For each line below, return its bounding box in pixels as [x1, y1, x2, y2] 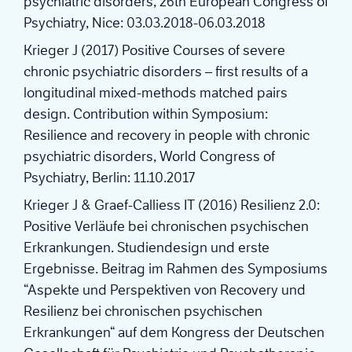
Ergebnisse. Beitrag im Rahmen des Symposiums [24, 260, 328, 278]
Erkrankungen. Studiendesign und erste [24, 239, 269, 257]
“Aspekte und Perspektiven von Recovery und [24, 281, 306, 299]
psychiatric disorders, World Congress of [24, 148, 275, 166]
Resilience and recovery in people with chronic [24, 126, 310, 145]
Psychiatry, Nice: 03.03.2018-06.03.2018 [24, 14, 266, 32]
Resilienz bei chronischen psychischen [24, 302, 262, 321]
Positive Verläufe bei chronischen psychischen [24, 218, 309, 236]
